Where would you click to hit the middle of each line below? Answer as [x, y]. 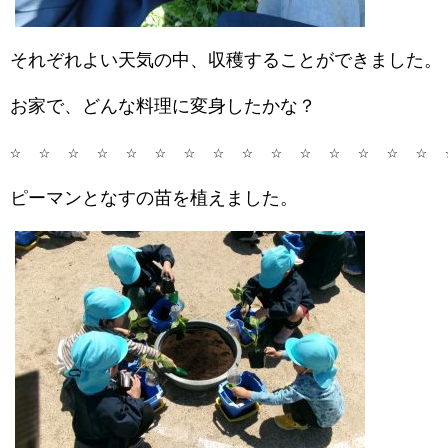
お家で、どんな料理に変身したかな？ [163, 106]
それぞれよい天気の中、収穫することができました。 [226, 60]
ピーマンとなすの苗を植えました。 [154, 198]
